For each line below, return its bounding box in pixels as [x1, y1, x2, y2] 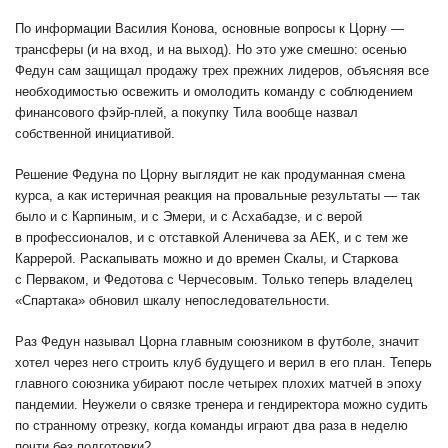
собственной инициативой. [15, 126, 175, 142]
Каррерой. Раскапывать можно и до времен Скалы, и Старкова [15, 251, 398, 267]
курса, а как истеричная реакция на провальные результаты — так [15, 188, 420, 204]
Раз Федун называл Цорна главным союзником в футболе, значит [15, 334, 419, 350]
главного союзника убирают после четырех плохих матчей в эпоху [15, 376, 422, 392]
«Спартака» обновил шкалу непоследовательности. [15, 293, 330, 309]
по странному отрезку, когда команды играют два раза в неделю [15, 418, 408, 434]
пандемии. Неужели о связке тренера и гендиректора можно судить [15, 397, 428, 413]
